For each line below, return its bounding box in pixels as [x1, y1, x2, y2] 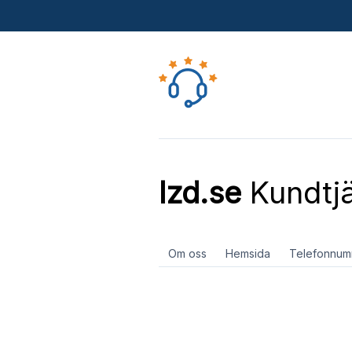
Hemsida [225, 247, 270, 260]
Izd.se [158, 174, 241, 211]
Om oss [167, 247, 207, 260]
